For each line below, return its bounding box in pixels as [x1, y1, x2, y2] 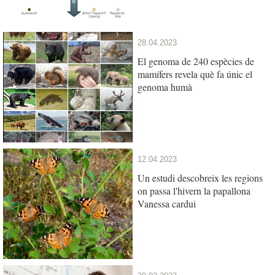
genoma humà [137, 80, 192, 93]
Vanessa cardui [137, 196, 196, 210]
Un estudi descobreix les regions [137, 171, 263, 184]
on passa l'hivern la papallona [137, 184, 250, 197]
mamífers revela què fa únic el [137, 67, 252, 80]
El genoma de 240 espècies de [137, 54, 254, 68]
